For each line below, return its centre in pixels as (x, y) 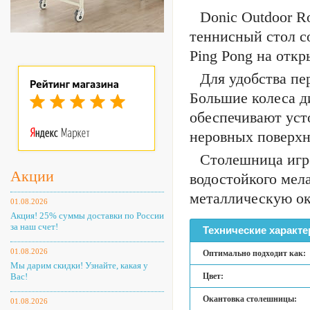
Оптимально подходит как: (254, 253)
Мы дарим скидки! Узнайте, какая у (79, 265)
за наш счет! (34, 227)
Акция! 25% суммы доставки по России (87, 216)
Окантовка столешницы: (250, 299)
